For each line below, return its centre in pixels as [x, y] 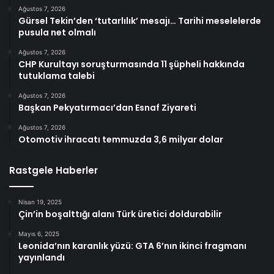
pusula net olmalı [57, 32]
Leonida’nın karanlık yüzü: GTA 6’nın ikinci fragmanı [132, 246]
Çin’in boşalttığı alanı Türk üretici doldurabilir [120, 214]
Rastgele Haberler [54, 170]
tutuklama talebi [57, 76]
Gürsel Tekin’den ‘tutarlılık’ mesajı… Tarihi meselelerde [140, 20]
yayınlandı [42, 257]
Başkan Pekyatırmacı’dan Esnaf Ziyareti [107, 107]
